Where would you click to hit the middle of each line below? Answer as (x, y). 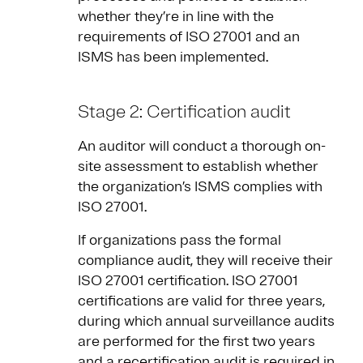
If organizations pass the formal (179, 240)
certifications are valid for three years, (201, 301)
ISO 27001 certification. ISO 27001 (188, 281)
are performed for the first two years (196, 342)
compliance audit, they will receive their (205, 261)
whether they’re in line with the (176, 17)
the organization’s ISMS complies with (200, 187)
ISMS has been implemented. (175, 57)
